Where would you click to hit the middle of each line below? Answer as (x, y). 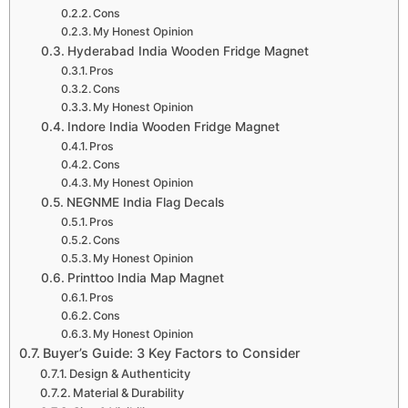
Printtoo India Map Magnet (145, 277)
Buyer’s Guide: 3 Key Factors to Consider (171, 352)
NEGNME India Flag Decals (145, 202)
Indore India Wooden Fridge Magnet (173, 126)
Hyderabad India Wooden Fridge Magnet (188, 51)
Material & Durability (129, 392)
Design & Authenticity (130, 373)
